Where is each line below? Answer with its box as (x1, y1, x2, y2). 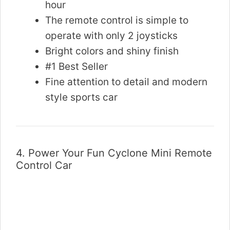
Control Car (16, 159, 75, 172)
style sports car (45, 91, 118, 104)
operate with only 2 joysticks (45, 30, 178, 42)
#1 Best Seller (45, 61, 108, 73)
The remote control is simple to (45, 14, 188, 27)
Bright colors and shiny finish (45, 45, 179, 57)
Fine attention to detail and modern (45, 76, 207, 88)
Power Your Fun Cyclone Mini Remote (28, 147, 212, 160)
